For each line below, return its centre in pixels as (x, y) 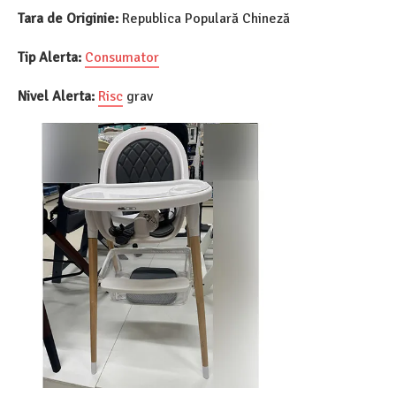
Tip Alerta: (49, 58)
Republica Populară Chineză (204, 19)
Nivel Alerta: (56, 97)
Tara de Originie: (68, 19)
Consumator (122, 58)
